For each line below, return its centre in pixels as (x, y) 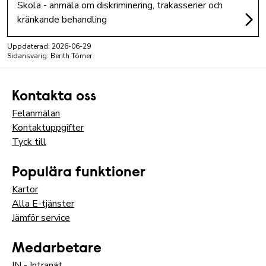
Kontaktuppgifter (48, 127)
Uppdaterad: (29, 46)
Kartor (25, 189)
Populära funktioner (79, 172)
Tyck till (29, 142)
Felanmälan (36, 113)
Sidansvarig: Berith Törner (50, 56)
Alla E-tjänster (43, 203)
